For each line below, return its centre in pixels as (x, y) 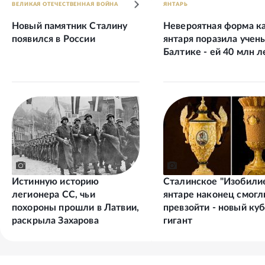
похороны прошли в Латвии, (76, 208)
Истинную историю (56, 182)
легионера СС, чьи (54, 195)
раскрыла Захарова (55, 221)
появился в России (54, 39)
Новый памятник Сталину (70, 26)
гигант (178, 221)
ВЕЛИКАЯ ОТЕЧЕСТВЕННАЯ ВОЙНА (65, 5)
